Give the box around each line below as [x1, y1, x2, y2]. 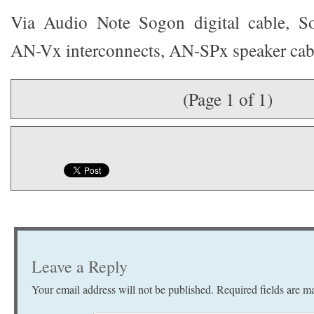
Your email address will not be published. [32, 282, 214, 296]
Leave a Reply [32, 255, 128, 278]
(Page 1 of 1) [183, 87, 273, 111]
